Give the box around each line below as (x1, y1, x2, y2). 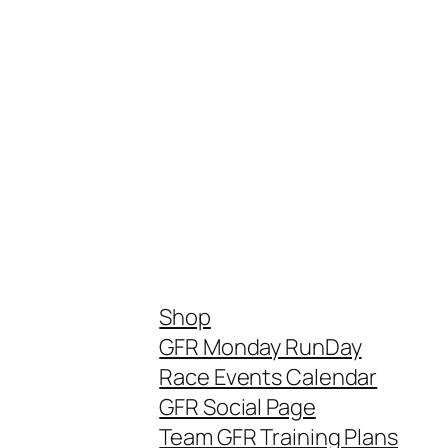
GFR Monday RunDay (159, 332, 362, 363)
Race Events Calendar (159, 362, 378, 393)
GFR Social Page (159, 392, 316, 423)
